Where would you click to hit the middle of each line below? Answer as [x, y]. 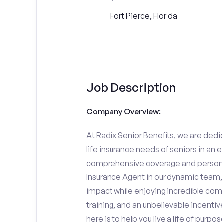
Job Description [131, 87]
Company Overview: [123, 111]
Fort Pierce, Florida [143, 16]
